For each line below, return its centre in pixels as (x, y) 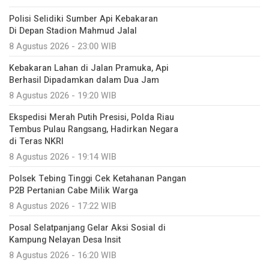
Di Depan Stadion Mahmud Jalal (73, 31)
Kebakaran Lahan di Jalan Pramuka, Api (89, 68)
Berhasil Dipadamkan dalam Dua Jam (84, 80)
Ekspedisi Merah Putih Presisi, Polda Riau (92, 118)
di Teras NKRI (36, 142)
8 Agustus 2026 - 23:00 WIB (63, 47)
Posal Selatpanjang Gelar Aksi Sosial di (87, 228)
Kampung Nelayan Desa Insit (65, 240)
